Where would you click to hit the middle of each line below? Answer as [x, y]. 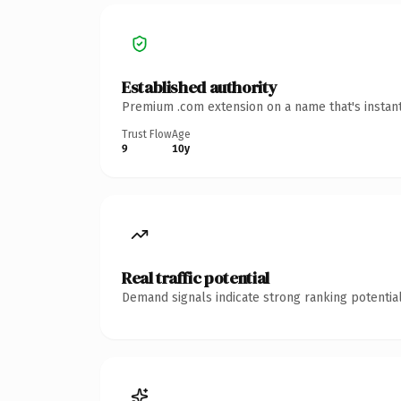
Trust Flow [147, 134]
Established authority [200, 87]
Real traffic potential [196, 277]
